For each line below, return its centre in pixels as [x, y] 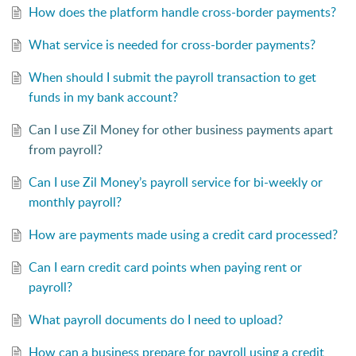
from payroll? [65, 150]
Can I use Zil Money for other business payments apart [180, 130]
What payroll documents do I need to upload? [155, 320]
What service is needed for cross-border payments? [172, 45]
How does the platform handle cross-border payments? [182, 12]
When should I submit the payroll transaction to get [172, 77]
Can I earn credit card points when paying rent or [165, 267]
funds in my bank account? [103, 97]
